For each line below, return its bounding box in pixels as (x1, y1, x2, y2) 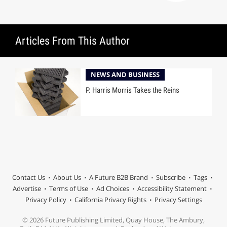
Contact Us (12, 173, 45, 182)
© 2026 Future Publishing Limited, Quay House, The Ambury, (22, 215, 205, 225)
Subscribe (156, 173, 185, 182)
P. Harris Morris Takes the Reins (86, 85, 180, 95)
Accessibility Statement (137, 184, 207, 194)
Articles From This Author (15, 34, 130, 47)
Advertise (12, 184, 41, 194)
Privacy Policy (25, 195, 66, 205)
